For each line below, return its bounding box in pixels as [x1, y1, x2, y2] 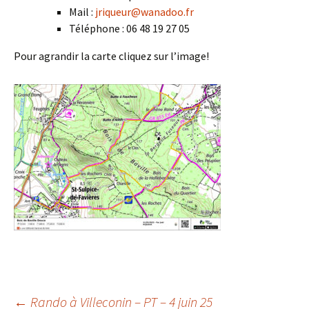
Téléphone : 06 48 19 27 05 [69, 21, 190, 35]
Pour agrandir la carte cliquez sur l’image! [14, 49, 209, 63]
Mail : [69, 5, 95, 19]
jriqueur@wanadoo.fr [95, 5, 194, 19]
